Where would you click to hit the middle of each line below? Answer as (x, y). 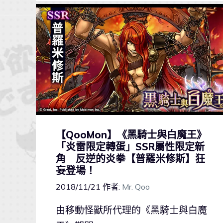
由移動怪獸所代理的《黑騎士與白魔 (131, 210)
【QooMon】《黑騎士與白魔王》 (131, 134)
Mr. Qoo (136, 187)
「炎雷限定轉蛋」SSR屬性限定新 (130, 146)
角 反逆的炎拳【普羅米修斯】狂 (130, 158)
